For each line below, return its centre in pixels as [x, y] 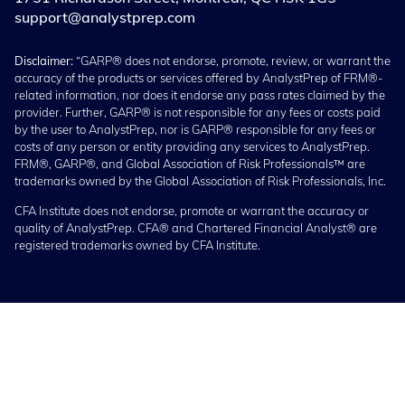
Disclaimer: [44, 60]
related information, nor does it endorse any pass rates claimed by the [200, 94]
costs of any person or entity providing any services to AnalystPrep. [192, 146]
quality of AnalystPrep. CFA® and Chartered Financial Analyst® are [196, 227]
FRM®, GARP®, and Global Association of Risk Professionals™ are [190, 163]
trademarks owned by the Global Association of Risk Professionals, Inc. [200, 180]
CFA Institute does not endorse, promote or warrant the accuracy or [192, 210]
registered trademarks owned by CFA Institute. [137, 245]
